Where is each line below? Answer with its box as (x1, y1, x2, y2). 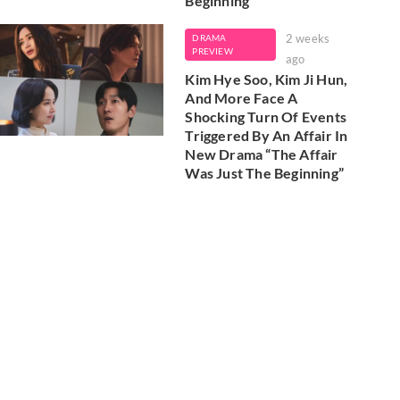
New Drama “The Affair (185, 146, 338, 163)
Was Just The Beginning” (185, 164, 344, 182)
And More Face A (185, 89, 298, 107)
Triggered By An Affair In (185, 127, 348, 145)
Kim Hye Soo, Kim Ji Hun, (185, 71, 348, 88)
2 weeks (285, 31, 330, 46)
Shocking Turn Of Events (185, 108, 346, 126)
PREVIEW (192, 46, 233, 57)
